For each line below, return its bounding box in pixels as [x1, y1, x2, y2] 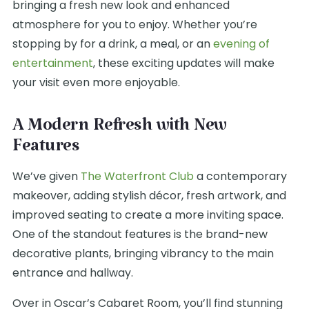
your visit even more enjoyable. [12, 74, 180, 90]
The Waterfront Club [81, 168, 194, 184]
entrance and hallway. [12, 265, 133, 281]
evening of [213, 36, 270, 52]
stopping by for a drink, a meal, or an [12, 36, 213, 52]
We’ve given [12, 168, 81, 184]
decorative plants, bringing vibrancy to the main [12, 246, 274, 261]
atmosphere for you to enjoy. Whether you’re [12, 17, 257, 32]
